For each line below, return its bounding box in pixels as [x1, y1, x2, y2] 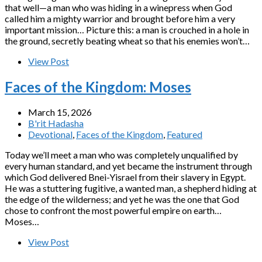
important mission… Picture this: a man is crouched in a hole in [5, 23, 249, 35]
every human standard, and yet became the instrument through [5, 160, 252, 172]
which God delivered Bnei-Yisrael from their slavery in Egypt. [5, 171, 246, 183]
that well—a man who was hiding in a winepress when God [5, 1, 232, 13]
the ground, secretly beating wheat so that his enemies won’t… [5, 35, 250, 46]
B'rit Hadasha [28, 118, 84, 129]
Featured [167, 129, 202, 140]
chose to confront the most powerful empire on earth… [5, 205, 222, 216]
